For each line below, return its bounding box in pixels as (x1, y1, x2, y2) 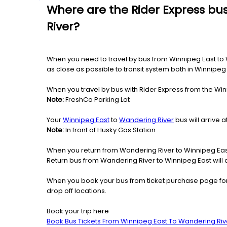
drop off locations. (47, 185, 106, 196)
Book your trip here (47, 206, 109, 216)
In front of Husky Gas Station (64, 125, 156, 135)
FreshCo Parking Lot (64, 94, 130, 104)
